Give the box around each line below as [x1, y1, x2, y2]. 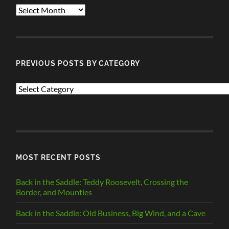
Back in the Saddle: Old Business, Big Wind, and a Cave [16, 208, 206, 218]
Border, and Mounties [16, 187, 93, 197]
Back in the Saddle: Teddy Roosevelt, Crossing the [16, 176, 189, 187]
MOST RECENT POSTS [16, 152, 101, 162]
